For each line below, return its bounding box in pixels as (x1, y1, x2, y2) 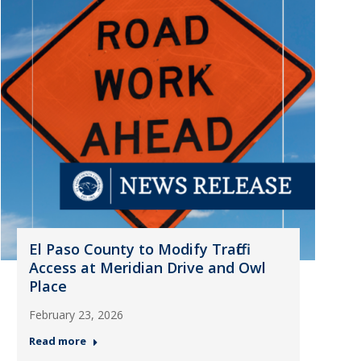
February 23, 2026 (28, 307, 123, 322)
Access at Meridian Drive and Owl (28, 258, 266, 277)
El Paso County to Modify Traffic (28, 239, 243, 259)
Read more (28, 334, 86, 348)
